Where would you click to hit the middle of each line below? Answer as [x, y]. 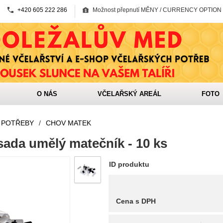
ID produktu [129, 164]
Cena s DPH [136, 201]
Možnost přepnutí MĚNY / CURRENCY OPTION [157, 10]
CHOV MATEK [68, 123]
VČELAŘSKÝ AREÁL [129, 94]
